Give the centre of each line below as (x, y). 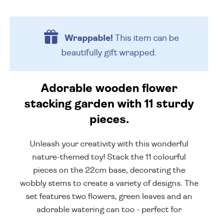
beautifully (83, 53)
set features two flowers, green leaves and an (109, 197)
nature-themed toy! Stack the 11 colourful (109, 157)
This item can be (146, 38)
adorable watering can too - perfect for (109, 210)
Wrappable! (89, 38)
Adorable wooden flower (109, 89)
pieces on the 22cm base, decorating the (109, 170)
